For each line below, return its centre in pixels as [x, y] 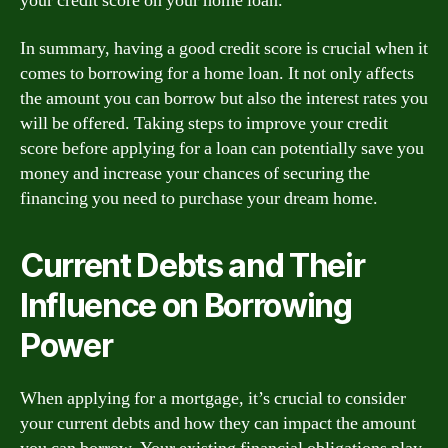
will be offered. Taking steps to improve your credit [204, 123]
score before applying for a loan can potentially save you [222, 148]
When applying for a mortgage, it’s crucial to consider [213, 398]
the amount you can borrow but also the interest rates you [224, 98]
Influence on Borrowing [186, 305]
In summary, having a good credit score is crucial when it [224, 48]
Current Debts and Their [192, 265]
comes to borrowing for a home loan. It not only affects [217, 73]
